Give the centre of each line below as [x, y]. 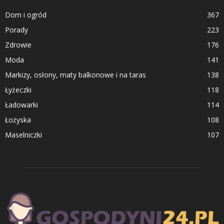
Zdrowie [18, 44]
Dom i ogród [26, 14]
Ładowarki [21, 104]
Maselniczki [23, 134]
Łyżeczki [18, 89]
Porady [16, 29]
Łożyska [18, 119]
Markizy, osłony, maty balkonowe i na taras [75, 74]
